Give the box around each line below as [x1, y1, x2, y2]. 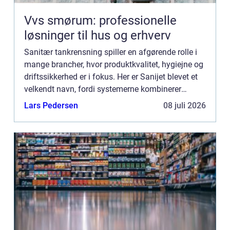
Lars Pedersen [24, 101, 78, 111]
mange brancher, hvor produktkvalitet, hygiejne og [24, 60, 203, 70]
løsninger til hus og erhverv [24, 28, 171, 43]
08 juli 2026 [163, 101, 206, 111]
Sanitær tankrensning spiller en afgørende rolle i [24, 47, 197, 57]
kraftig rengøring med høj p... [24, 97, 128, 107]
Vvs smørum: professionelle [24, 13, 177, 28]
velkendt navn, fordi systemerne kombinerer [24, 84, 181, 94]
